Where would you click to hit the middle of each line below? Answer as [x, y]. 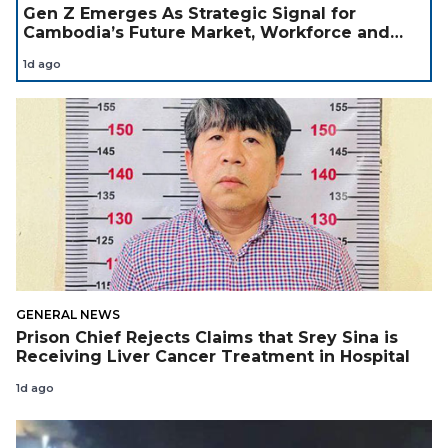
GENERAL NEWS [68, 314]
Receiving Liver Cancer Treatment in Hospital [213, 357]
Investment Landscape [122, 52]
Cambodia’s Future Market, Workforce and [206, 33]
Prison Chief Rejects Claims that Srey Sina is [207, 338]
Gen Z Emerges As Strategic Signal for [189, 14]
